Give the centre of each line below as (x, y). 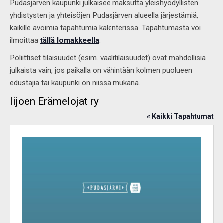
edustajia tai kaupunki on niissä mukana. (75, 82)
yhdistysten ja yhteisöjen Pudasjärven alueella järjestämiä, (104, 15)
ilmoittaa (25, 40)
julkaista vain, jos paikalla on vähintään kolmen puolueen (101, 70)
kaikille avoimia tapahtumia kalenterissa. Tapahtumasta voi (105, 28)
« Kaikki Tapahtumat (180, 116)
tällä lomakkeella (69, 40)
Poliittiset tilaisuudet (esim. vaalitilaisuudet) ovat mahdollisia (108, 57)
